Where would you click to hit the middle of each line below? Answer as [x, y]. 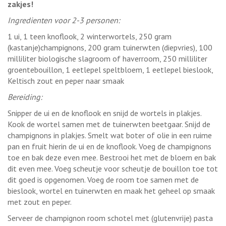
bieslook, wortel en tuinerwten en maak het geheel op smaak [111, 190]
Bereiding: [25, 97]
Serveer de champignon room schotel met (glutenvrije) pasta [110, 218]
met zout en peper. [40, 202]
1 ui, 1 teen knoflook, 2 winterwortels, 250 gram [90, 36]
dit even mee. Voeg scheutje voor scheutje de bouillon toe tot [113, 168]
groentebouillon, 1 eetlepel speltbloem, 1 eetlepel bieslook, [110, 69]
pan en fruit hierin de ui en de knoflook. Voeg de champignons [109, 146]
